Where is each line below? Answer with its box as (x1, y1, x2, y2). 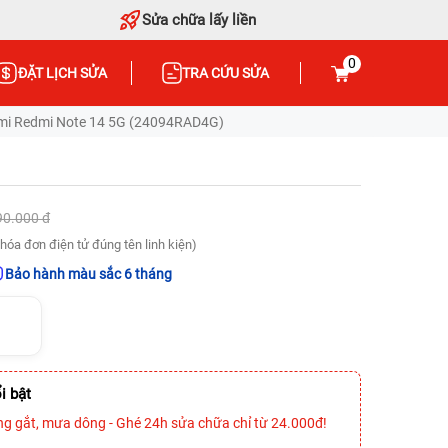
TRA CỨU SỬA (182, 65, 270, 81)
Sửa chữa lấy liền (142, 10, 257, 29)
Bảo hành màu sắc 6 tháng (5, 266, 172, 282)
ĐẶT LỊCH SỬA (17, 65, 107, 81)
